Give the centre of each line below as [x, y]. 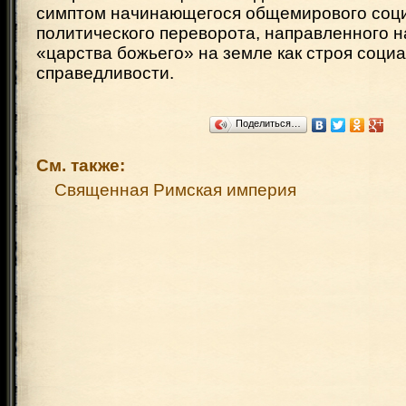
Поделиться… [268, 123]
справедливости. [105, 73]
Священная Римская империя [175, 190]
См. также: [81, 165]
